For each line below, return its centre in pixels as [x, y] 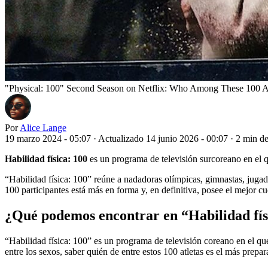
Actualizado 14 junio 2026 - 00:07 [164, 138]
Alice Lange [43, 127]
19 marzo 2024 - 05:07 [48, 138]
